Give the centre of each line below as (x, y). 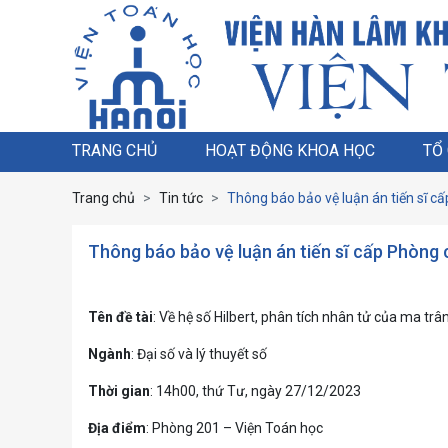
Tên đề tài (120, 317)
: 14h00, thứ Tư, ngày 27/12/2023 (255, 391)
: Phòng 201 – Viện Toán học (234, 428)
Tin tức (181, 198)
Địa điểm (117, 428)
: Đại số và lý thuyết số (199, 354)
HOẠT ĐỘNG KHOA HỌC (290, 150)
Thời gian (119, 391)
